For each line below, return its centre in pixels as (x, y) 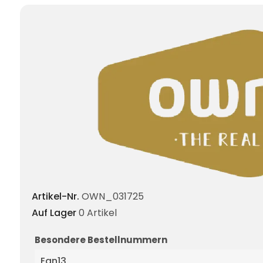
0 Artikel (98, 213)
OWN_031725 (113, 196)
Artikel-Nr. (55, 196)
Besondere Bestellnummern (101, 240)
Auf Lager (54, 213)
